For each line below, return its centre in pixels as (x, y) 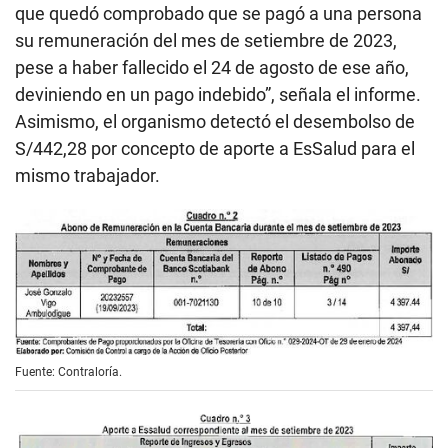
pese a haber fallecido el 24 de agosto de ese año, (212, 68)
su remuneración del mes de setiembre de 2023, (206, 41)
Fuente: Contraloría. (68, 371)
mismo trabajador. (87, 176)
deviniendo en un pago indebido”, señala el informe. (218, 95)
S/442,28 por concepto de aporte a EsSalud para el (215, 149)
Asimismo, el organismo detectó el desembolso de (215, 122)
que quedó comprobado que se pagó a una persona (218, 14)
